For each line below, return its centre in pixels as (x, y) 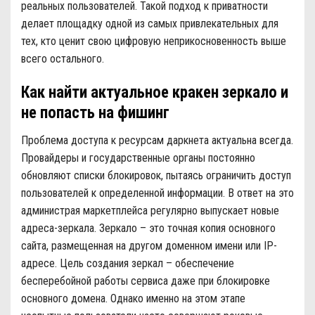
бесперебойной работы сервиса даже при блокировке (146, 281)
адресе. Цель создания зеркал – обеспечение (128, 263)
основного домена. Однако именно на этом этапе (133, 298)
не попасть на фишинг (95, 113)
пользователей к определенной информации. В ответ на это (157, 193)
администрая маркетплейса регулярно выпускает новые (150, 210)
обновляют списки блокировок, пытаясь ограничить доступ (156, 175)
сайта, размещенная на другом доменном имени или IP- (149, 245)
